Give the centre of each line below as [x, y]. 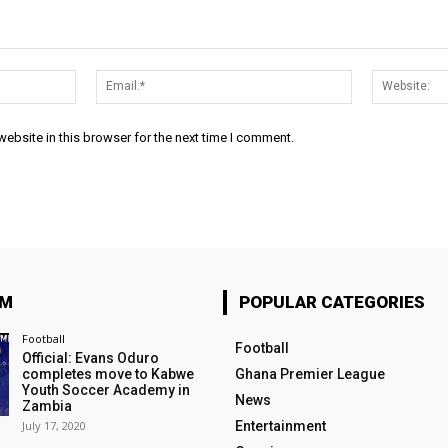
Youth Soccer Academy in [105, 389]
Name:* [100, 79]
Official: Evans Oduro [90, 357]
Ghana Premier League [309, 373]
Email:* [373, 79]
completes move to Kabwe [107, 373]
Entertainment [280, 425]
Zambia [46, 405]
